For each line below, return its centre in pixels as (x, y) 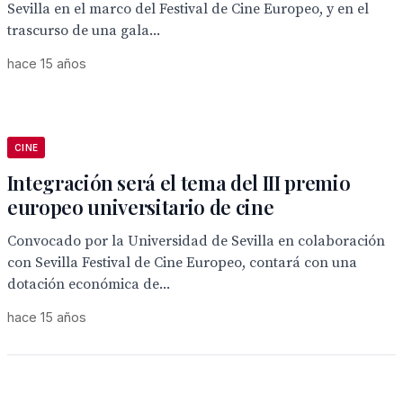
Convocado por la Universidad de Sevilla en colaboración (196, 241)
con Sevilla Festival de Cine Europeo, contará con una (182, 263)
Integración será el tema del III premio (179, 183)
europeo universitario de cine (141, 207)
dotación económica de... (89, 284)
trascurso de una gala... (84, 31)
